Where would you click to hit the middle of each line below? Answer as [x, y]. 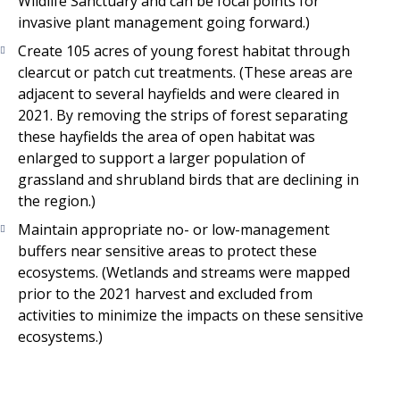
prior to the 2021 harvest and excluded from [165, 294]
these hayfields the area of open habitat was [167, 137]
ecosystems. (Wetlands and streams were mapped [184, 273]
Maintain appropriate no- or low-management [174, 230]
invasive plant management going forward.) [164, 23]
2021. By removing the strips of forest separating [183, 116]
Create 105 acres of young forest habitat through [184, 51]
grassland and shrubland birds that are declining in [188, 180]
